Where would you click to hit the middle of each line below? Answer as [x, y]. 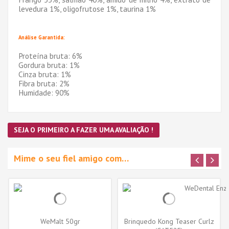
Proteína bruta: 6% [50, 55]
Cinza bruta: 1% [45, 74]
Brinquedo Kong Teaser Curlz [169, 221]
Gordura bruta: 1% [49, 65]
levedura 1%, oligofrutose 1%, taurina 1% [87, 8]
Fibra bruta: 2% [44, 83]
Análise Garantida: [42, 37]
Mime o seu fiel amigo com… [71, 158]
